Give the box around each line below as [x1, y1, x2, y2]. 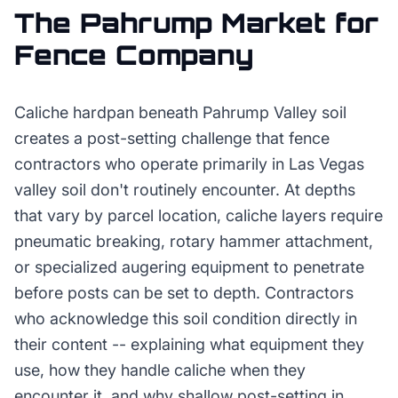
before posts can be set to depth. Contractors [14, 283, 354, 302]
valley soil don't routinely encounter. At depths [14, 180, 355, 199]
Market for [212, 6, 378, 39]
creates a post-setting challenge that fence [14, 129, 330, 147]
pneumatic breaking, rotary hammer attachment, [14, 232, 373, 251]
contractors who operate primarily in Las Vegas [14, 155, 364, 173]
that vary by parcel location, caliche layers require [14, 206, 383, 225]
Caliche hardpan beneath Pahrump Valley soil [14, 103, 346, 122]
